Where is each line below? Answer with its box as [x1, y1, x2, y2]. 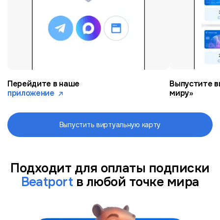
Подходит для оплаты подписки [10, 160, 210, 177]
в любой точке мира [73, 174, 199, 191]
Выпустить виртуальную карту [59, 120, 161, 129]
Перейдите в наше [7, 79, 80, 89]
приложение [7, 88, 55, 99]
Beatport [21, 174, 73, 191]
